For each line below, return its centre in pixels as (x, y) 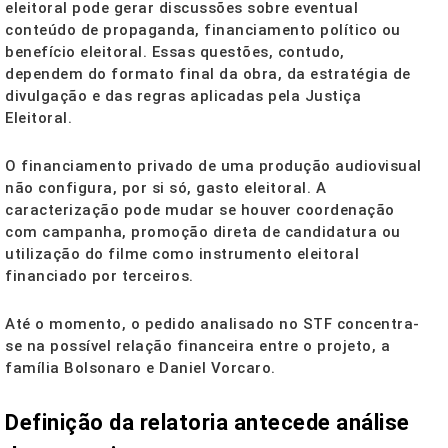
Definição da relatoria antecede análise (207, 423)
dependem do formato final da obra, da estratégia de (208, 74)
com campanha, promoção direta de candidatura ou (203, 232)
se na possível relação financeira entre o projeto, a (197, 346)
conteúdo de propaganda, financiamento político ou (203, 30)
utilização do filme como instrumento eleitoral (182, 254)
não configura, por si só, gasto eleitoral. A (165, 188)
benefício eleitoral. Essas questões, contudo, (175, 52)
